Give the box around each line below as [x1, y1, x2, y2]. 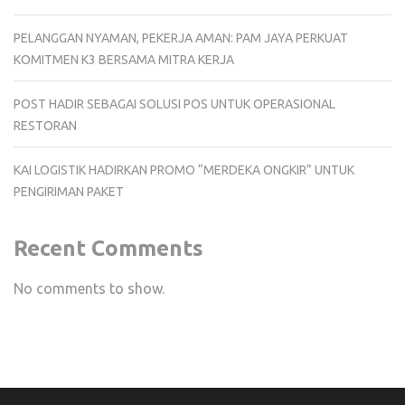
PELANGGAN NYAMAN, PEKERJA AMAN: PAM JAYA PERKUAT [14, 31, 348, 46]
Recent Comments [14, 236, 203, 261]
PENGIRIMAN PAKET [14, 184, 124, 200]
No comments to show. [14, 280, 165, 297]
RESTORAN [14, 118, 77, 134]
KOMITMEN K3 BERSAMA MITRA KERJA [14, 52, 234, 68]
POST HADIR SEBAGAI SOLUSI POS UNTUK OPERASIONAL [14, 97, 335, 112]
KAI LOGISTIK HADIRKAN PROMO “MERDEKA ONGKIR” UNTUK [14, 163, 354, 178]
